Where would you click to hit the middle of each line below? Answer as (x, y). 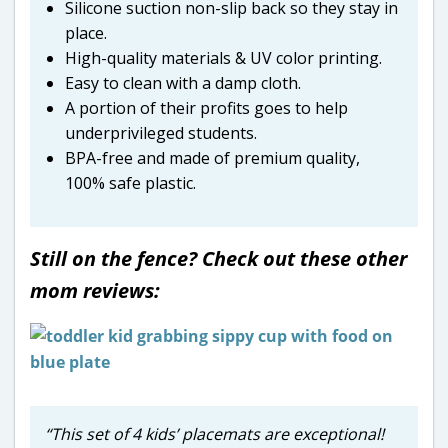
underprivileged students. (161, 132)
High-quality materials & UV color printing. (223, 57)
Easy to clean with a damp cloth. (183, 82)
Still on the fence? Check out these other (218, 258)
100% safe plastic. (130, 182)
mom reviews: (95, 290)
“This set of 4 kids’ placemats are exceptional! (214, 433)
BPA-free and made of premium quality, (212, 157)
